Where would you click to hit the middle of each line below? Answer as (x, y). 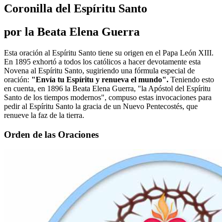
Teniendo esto (192, 79)
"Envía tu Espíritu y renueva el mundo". (101, 79)
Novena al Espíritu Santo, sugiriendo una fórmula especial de (99, 70)
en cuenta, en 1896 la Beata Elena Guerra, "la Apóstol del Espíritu (107, 88)
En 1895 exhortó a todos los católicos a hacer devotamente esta (102, 61)
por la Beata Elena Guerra (72, 31)
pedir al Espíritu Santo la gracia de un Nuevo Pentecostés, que (101, 106)
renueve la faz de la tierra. (44, 115)
